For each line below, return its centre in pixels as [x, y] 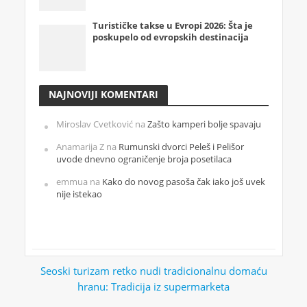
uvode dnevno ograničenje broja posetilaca [144, 160]
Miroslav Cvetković [94, 125]
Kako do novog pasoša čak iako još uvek [183, 182]
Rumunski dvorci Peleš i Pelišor [181, 147]
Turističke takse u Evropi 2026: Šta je [173, 25]
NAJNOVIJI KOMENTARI [103, 95]
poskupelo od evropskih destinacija [171, 37]
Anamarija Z [80, 147]
